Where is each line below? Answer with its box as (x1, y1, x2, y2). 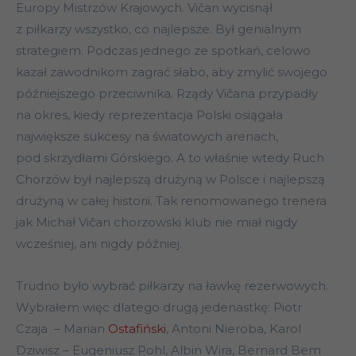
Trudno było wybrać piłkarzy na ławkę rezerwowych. (16, 278, 328, 294)
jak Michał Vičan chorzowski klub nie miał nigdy (16, 215, 297, 230)
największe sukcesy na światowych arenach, (16, 129, 278, 145)
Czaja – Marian (16, 321, 108, 337)
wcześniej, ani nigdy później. (16, 236, 182, 252)
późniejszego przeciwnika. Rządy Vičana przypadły (16, 86, 318, 102)
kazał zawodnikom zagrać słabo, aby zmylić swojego (16, 64, 327, 80)
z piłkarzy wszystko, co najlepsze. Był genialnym (16, 21, 301, 37)
